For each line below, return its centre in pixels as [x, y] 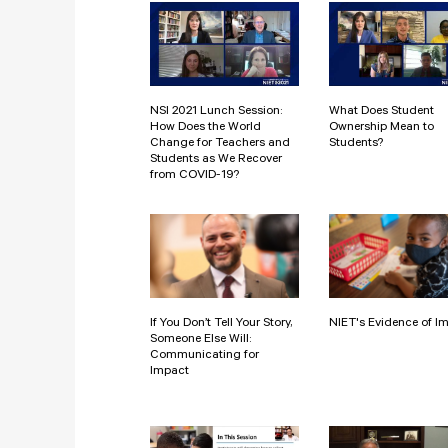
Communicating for [204, 355]
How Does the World [205, 127]
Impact [169, 371]
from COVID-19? [194, 175]
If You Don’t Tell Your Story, [221, 323]
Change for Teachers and [220, 143]
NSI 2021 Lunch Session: [216, 111]
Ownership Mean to [381, 127]
